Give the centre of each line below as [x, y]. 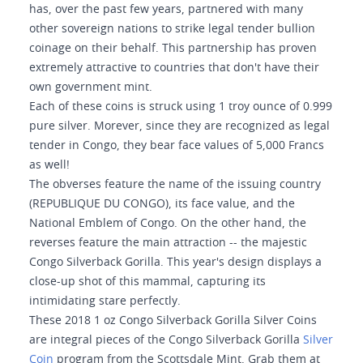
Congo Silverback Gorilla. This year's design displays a [175, 263]
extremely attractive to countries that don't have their [174, 68]
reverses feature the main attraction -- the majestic [168, 243]
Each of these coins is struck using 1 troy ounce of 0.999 [181, 107]
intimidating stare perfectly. [105, 301]
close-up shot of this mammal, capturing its [147, 282]
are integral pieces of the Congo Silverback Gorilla [166, 340]
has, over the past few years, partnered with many [166, 10]
